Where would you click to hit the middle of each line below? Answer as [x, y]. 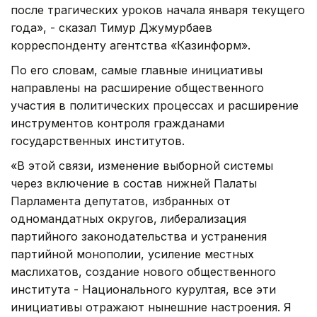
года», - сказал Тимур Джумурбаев [111, 27]
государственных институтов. [98, 140]
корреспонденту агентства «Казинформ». [131, 45]
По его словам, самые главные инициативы [137, 70]
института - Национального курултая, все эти [143, 289]
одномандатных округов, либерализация [128, 218]
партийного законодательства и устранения [139, 236]
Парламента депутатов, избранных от [121, 201]
